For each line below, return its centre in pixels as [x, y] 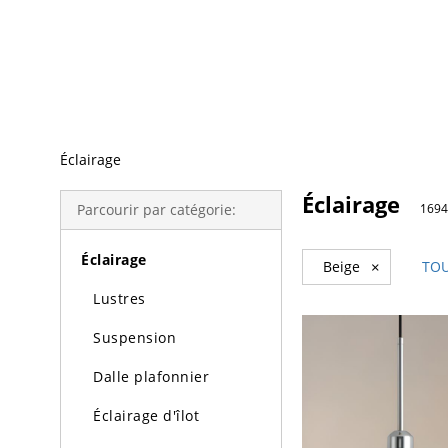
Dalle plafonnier [151, 376]
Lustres [119, 298]
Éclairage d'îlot [146, 415]
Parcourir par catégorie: [156, 209]
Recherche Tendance [120, 15]
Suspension [134, 337]
